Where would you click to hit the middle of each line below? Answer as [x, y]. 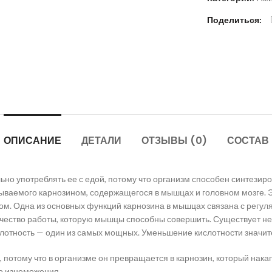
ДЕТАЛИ [101, 141]
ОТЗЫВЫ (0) [174, 141]
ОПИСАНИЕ [32, 141]
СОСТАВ [248, 141]
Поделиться [233, 20]
